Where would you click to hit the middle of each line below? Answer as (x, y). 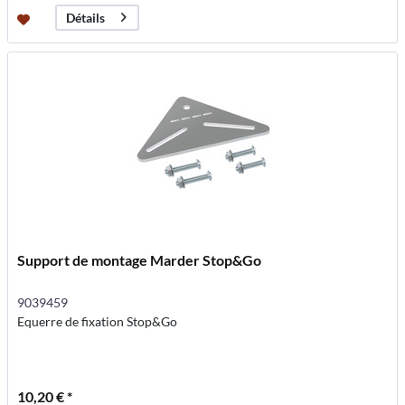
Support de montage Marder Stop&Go (140, 259)
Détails (86, 18)
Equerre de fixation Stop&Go (98, 321)
